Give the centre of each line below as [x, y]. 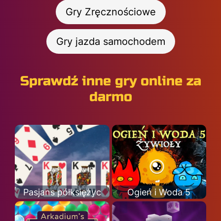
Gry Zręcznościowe [110, 12]
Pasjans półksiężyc [62, 192]
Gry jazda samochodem [110, 41]
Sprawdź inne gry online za [110, 81]
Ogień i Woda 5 [159, 192]
